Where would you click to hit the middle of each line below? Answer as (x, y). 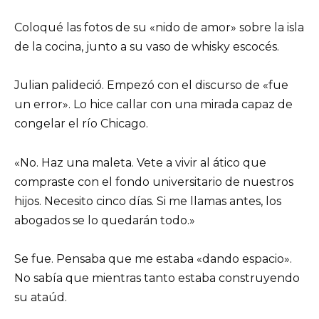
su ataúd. (41, 297)
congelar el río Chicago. (81, 124)
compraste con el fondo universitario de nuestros (154, 182)
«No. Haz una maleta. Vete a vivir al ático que (140, 162)
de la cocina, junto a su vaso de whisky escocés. (147, 47)
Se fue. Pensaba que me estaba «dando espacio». (153, 258)
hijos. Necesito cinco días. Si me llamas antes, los (148, 201)
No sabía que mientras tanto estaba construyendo (157, 278)
